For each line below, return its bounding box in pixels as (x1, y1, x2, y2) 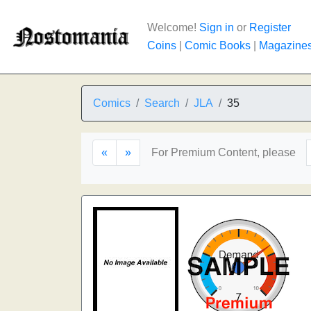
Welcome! (147, 22, 199, 33)
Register (249, 22, 291, 33)
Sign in (199, 22, 234, 33)
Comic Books (185, 40, 251, 51)
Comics (93, 97, 131, 109)
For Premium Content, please (151, 146, 296, 158)
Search (144, 97, 180, 109)
